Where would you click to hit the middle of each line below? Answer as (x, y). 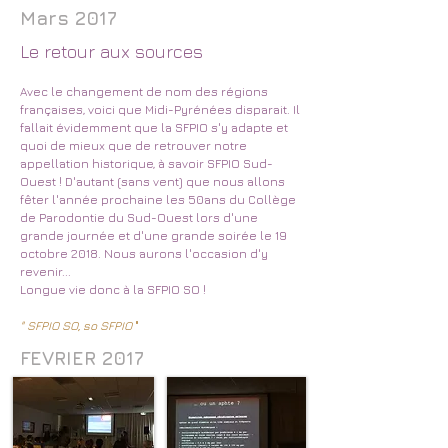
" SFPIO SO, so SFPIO (76, 325)
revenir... (45, 271)
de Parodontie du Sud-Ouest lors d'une (139, 217)
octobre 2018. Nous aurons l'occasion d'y (144, 253)
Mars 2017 (68, 18)
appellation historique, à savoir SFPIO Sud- (146, 163)
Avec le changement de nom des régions (144, 91)
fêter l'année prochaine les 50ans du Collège (158, 199)
